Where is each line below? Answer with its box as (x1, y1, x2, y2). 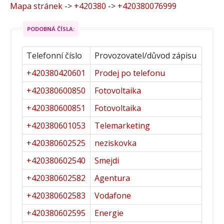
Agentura (94, 172, 130, 183)
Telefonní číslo (26, 49, 82, 61)
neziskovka (94, 137, 136, 148)
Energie (94, 207, 123, 218)
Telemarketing (94, 119, 150, 131)
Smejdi (94, 154, 119, 166)
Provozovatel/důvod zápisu (94, 49, 196, 61)
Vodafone (94, 189, 131, 201)
